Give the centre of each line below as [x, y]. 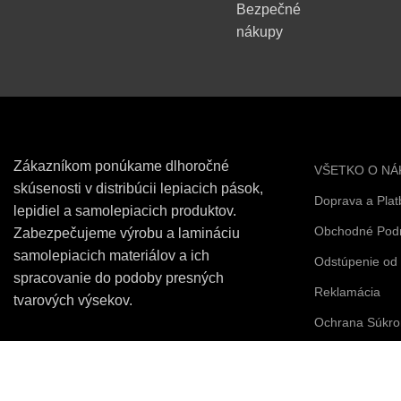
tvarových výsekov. [73, 300]
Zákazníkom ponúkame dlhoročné [121, 166]
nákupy [260, 31]
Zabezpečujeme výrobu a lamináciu [127, 233]
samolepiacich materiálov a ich [111, 255]
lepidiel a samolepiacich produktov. [125, 210]
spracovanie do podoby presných [119, 277]
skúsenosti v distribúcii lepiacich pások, [138, 188]
